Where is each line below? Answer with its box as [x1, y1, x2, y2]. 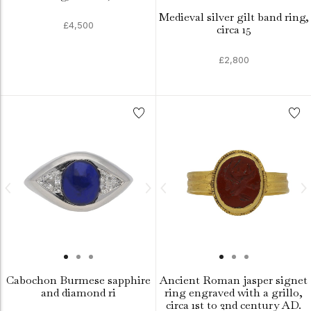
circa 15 [216, 22, 251, 37]
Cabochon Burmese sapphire [6, 273, 151, 287]
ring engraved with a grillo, [165, 285, 303, 300]
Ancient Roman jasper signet [160, 273, 308, 287]
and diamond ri [40, 285, 116, 300]
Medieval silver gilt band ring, [158, 10, 309, 24]
